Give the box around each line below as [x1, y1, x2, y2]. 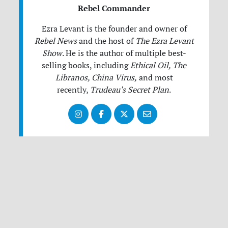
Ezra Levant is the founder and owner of [41, 23, 187, 34]
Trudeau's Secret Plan [90, 84, 169, 95]
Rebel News [34, 35, 77, 46]
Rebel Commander [78, 2, 150, 14]
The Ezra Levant [135, 35, 194, 46]
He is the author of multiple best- [65, 47, 186, 58]
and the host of [76, 35, 135, 46]
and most [136, 72, 173, 82]
